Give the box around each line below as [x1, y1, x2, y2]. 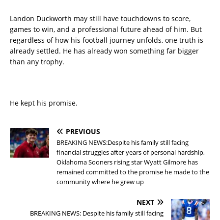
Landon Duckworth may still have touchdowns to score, [10, 14, 191, 24]
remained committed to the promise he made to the [56, 167, 209, 177]
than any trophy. [10, 57, 64, 67]
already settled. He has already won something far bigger [10, 46, 199, 56]
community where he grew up [56, 177, 144, 187]
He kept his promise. [10, 98, 78, 108]
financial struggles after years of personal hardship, [56, 148, 205, 157]
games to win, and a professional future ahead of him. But [10, 25, 202, 34]
